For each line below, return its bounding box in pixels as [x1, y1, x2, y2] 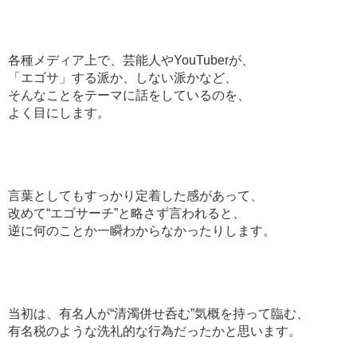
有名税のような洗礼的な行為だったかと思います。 [8, 324, 301, 338]
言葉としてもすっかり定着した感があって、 [8, 188, 263, 202]
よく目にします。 [8, 105, 110, 120]
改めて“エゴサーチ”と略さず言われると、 [8, 206, 245, 220]
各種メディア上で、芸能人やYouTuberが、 [8, 53, 254, 67]
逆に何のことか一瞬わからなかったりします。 [8, 223, 276, 237]
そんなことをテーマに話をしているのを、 [8, 88, 250, 102]
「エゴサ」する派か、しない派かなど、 [8, 70, 237, 84]
